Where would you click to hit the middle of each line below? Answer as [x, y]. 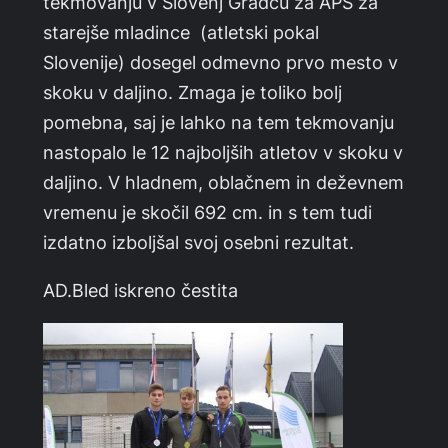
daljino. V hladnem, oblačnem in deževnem [223, 181]
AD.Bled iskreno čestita [140, 289]
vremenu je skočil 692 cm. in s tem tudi [207, 211]
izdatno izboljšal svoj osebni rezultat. [198, 241]
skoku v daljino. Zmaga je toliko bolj [192, 91]
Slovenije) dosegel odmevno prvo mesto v [220, 61]
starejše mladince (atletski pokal [181, 31]
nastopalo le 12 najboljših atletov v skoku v [223, 151]
